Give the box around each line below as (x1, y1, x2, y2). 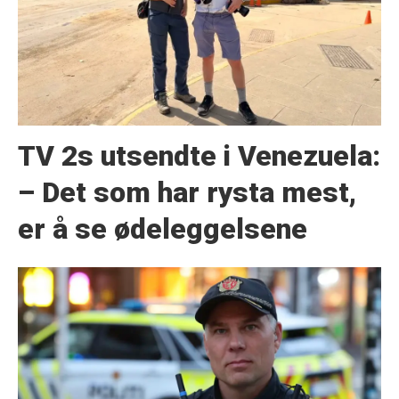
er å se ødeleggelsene (17, 213, 307, 247)
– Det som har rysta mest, (17, 176, 356, 210)
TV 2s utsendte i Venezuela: (17, 140, 380, 174)
